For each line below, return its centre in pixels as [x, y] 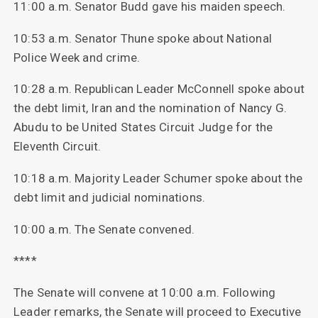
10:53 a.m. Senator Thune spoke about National [142, 38]
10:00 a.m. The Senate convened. [104, 229]
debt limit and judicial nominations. [109, 197]
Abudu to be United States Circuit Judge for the [143, 127]
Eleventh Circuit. [57, 147]
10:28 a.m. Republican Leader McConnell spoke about [159, 89]
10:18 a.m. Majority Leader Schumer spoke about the [158, 178]
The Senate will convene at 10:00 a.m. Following [144, 292]
